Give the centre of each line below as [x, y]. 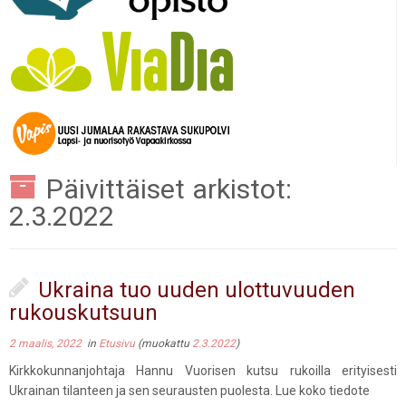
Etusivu [118, 343]
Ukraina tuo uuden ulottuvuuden [197, 290]
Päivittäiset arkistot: [169, 188]
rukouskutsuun [83, 312]
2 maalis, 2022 [45, 343]
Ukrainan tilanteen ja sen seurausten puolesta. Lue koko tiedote [189, 390]
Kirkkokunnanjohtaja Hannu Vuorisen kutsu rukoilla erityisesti [203, 370]
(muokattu [165, 343]
